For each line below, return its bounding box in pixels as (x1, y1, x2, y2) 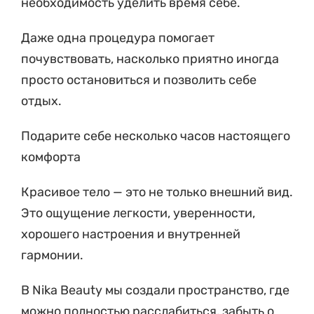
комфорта (21, 149, 81, 165)
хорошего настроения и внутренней (21, 226, 240, 242)
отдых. (21, 93, 62, 109)
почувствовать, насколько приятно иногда (21, 50, 279, 67)
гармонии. (21, 247, 83, 263)
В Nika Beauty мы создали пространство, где (21, 282, 289, 298)
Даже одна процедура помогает (21, 29, 214, 46)
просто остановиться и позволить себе (21, 71, 257, 88)
